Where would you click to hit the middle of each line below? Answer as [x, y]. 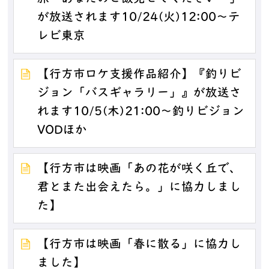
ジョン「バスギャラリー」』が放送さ [140, 93]
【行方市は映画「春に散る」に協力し [140, 245]
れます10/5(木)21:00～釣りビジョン [141, 112]
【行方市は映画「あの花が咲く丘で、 [140, 170]
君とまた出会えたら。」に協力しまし [140, 188]
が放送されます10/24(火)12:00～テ [139, 18]
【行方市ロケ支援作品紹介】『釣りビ [140, 75]
